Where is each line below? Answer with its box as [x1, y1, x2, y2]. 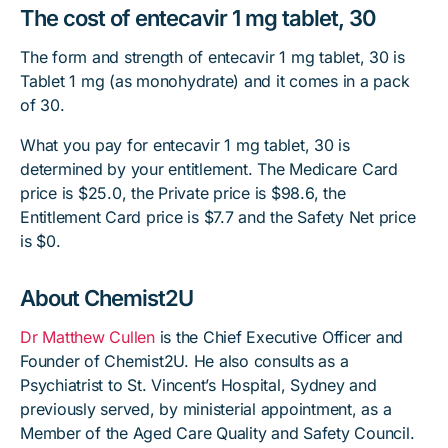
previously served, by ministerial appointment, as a [20, 399, 392, 419]
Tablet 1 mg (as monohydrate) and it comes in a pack [20, 71, 410, 91]
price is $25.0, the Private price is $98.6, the [20, 183, 346, 203]
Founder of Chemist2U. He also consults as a [20, 351, 349, 371]
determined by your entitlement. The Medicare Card [20, 159, 398, 179]
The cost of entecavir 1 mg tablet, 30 [20, 5, 376, 31]
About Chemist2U [20, 285, 193, 311]
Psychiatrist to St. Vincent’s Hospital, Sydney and [20, 375, 377, 395]
